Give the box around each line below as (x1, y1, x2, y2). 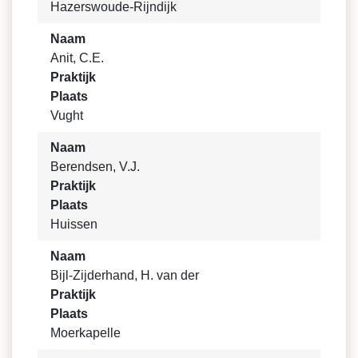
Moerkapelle (50, 326, 121, 340)
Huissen (50, 217, 97, 232)
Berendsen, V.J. (50, 160, 140, 174)
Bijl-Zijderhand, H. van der (50, 268, 199, 283)
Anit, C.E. (50, 51, 104, 66)
